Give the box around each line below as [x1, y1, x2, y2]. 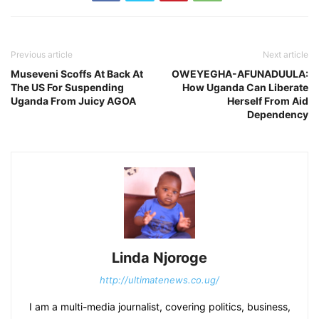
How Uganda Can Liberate [182, 80, 308, 93]
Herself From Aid [227, 94, 308, 107]
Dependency [247, 108, 308, 120]
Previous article [11, 48, 73, 60]
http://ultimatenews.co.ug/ [100, 273, 219, 286]
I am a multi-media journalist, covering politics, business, [28, 300, 291, 313]
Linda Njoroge [112, 249, 207, 266]
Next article [263, 48, 308, 60]
